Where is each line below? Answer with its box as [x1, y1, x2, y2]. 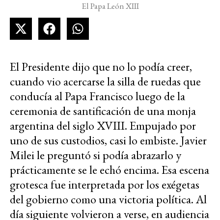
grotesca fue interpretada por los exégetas [10, 177, 199, 192]
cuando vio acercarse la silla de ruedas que [10, 74, 201, 89]
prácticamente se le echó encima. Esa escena [10, 162, 209, 178]
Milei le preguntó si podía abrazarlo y [10, 147, 181, 163]
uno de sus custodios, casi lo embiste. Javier [10, 133, 207, 148]
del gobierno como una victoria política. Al [10, 192, 207, 207]
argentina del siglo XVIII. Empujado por [10, 118, 196, 134]
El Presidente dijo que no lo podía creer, [10, 59, 192, 75]
